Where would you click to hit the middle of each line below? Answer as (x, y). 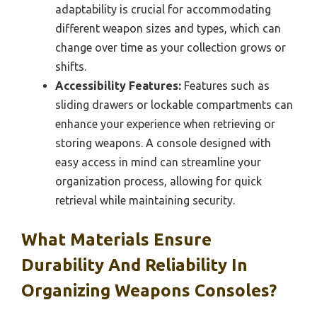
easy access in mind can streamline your (158, 162)
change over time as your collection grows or (171, 48)
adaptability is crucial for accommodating (163, 10)
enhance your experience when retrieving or (165, 124)
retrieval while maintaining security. (145, 201)
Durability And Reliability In (134, 265)
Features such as (225, 86)
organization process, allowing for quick (158, 181)
